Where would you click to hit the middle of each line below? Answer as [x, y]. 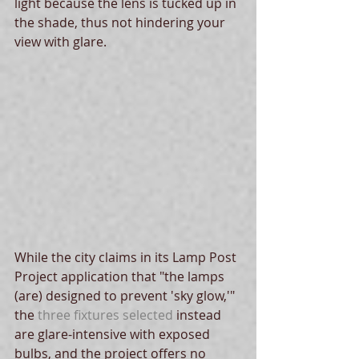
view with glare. [62, 41]
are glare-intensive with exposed [114, 335]
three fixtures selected [105, 315]
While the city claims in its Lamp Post [127, 258]
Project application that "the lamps [121, 277]
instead [199, 315]
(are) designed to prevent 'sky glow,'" [126, 296]
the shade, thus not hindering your [121, 22]
